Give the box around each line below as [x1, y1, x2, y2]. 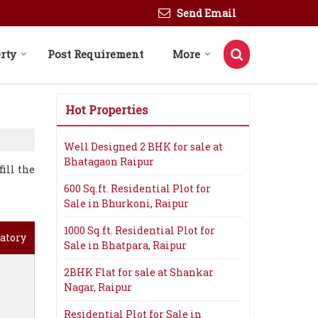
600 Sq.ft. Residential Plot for [64, 182, 211, 195]
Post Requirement [48, 47, 143, 61]
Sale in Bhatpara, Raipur [64, 238, 187, 252]
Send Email [177, 6, 236, 20]
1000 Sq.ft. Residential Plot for [64, 224, 215, 237]
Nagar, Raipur [64, 280, 132, 294]
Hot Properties [65, 102, 148, 117]
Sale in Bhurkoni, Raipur [64, 197, 189, 210]
